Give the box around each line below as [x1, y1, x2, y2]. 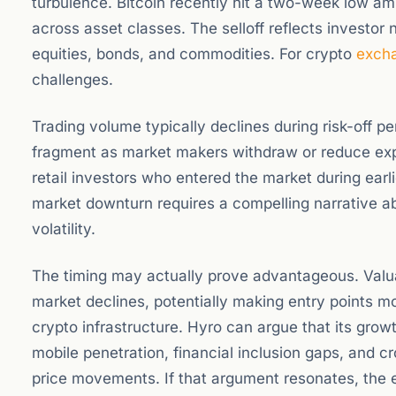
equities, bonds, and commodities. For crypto [32, 45, 356, 63]
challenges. [32, 71, 113, 88]
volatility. [32, 220, 95, 238]
